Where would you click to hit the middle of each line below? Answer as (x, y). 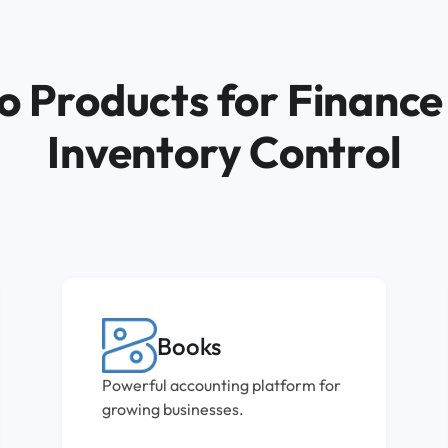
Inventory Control (224, 152)
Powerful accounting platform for (222, 385)
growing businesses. (173, 409)
